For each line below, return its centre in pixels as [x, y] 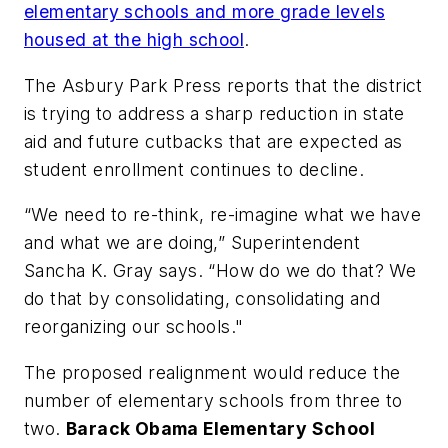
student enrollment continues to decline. [194, 169]
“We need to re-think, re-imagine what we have [222, 215]
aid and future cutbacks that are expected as [213, 141]
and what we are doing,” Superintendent [192, 243]
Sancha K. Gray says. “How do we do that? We [220, 271]
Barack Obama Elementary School [220, 428]
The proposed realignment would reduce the [212, 372]
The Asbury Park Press [123, 85]
